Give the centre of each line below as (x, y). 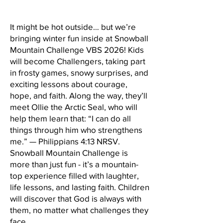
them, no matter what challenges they (79, 210)
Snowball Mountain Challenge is (69, 153)
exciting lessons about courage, (69, 84)
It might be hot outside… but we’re (73, 27)
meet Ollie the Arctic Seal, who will (74, 107)
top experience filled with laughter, (74, 175)
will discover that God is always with (76, 198)
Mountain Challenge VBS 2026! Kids (77, 50)
